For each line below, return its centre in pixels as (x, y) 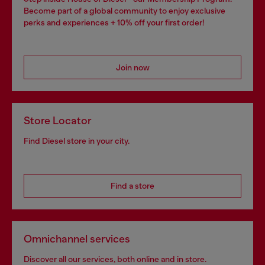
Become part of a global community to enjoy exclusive (125, 11)
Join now (132, 68)
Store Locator (58, 121)
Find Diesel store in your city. (77, 141)
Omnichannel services (77, 239)
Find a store (132, 186)
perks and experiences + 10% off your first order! (114, 23)
